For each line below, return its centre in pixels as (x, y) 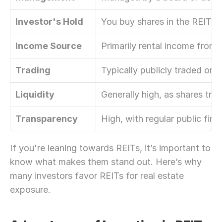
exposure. (30, 190)
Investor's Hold (49, 22)
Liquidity (35, 94)
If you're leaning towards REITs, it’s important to (110, 148)
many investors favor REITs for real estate (97, 176)
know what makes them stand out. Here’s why (106, 162)
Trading (33, 70)
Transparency (47, 119)
